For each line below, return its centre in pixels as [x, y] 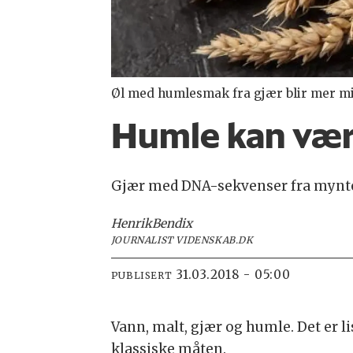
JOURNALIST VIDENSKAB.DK [182, 240]
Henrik [131, 223]
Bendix [172, 223]
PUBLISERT [141, 276]
